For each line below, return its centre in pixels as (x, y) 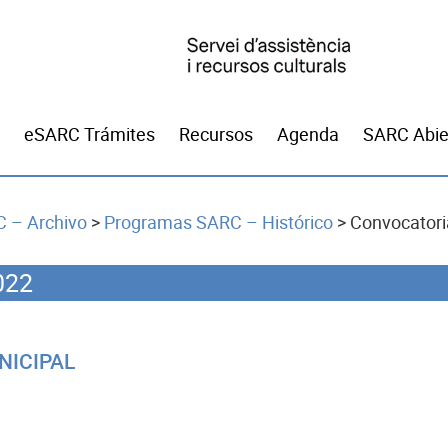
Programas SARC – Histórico (218, 222)
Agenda (308, 134)
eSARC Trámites (89, 134)
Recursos (216, 134)
